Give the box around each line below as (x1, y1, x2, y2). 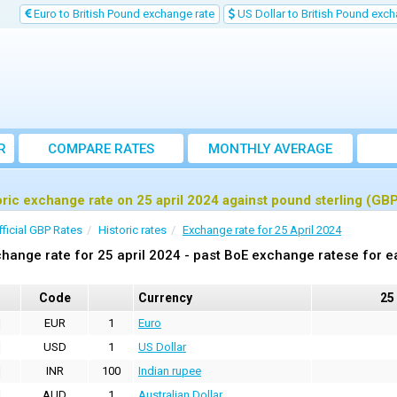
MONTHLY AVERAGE (208, 141, 332, 157)
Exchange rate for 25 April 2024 (183, 223, 341, 237)
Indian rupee (138, 364, 201, 378)
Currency (138, 291, 192, 305)
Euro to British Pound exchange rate (31, 7, 214, 20)
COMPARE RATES (48, 141, 154, 157)
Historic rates (98, 223, 167, 237)
